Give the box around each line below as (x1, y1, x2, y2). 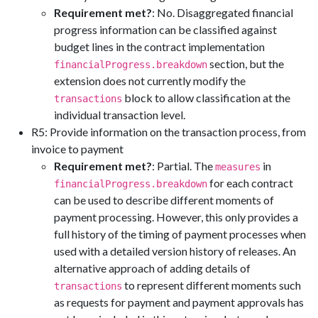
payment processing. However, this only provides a (54, 210, 298, 224)
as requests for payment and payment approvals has (54, 295, 304, 309)
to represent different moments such (122, 278, 301, 292)
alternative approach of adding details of (54, 261, 251, 275)
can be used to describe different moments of (54, 193, 274, 207)
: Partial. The (152, 159, 215, 172)
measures (215, 161, 261, 172)
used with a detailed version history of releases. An (54, 244, 296, 258)
